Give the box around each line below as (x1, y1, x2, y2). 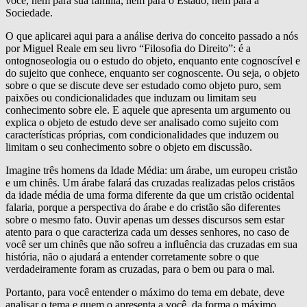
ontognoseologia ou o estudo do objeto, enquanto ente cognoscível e (5, 54, 300, 66)
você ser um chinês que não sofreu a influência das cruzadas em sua (5, 238, 297, 250)
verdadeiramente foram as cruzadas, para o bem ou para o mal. (5, 262, 275, 275)
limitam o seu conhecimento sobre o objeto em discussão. (5, 140, 252, 153)
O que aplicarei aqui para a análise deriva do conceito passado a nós (5, 29, 298, 42)
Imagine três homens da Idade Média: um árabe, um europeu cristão (5, 164, 297, 176)
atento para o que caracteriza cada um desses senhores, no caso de (5, 225, 289, 238)
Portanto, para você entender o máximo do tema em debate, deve (5, 286, 284, 298)
